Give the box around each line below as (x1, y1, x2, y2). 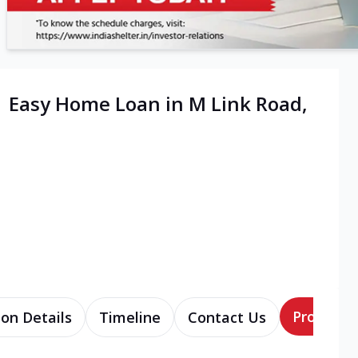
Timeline (99, 308, 161, 327)
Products (292, 307, 354, 326)
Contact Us (188, 308, 266, 327)
